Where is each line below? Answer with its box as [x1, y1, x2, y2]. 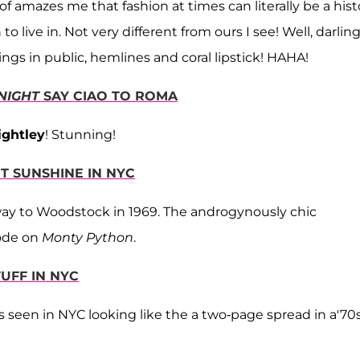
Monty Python [39, 230, 133, 246]
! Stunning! [45, 127, 116, 143]
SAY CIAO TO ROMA [43, 88, 178, 104]
